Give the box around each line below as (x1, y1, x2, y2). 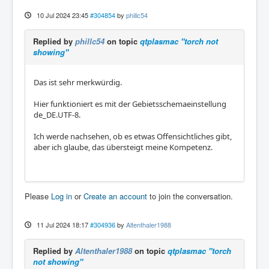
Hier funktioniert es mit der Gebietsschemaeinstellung (34, 98, 226, 109)
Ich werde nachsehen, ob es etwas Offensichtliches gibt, (34, 131, 232, 142)
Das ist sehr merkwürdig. (34, 77, 122, 88)
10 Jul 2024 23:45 (36, 10, 88, 20)
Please (25, 190, 51, 202)
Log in (51, 190, 72, 202)
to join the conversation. (147, 190, 233, 202)
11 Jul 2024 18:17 (36, 220, 88, 229)
